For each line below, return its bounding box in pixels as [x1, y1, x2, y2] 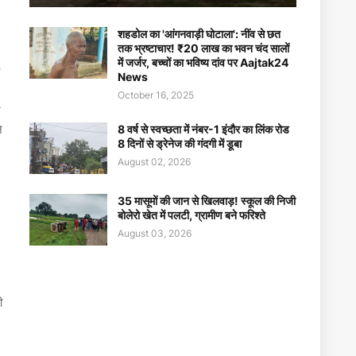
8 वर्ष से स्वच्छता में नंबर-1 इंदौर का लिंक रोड [118, 122, 289, 136]
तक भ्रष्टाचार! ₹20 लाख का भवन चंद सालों [118, 41, 289, 55]
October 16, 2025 [118, 89, 194, 101]
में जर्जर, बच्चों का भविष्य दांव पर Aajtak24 [118, 56, 288, 69]
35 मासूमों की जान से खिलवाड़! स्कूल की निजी [118, 194, 296, 207]
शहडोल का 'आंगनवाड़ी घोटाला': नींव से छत [118, 27, 281, 41]
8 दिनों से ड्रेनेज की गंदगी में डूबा [118, 137, 242, 150]
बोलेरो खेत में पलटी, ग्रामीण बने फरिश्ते [118, 208, 265, 222]
